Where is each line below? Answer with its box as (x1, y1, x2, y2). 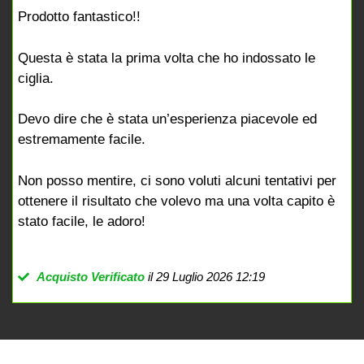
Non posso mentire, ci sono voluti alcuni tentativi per (18, 172, 336, 188)
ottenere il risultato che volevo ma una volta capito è (18, 193, 335, 209)
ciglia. (18, 70, 54, 86)
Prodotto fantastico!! (18, 9, 141, 25)
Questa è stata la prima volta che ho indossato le (18, 50, 315, 66)
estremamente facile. (18, 132, 145, 148)
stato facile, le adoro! (18, 213, 145, 229)
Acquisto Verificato (36, 270, 145, 284)
